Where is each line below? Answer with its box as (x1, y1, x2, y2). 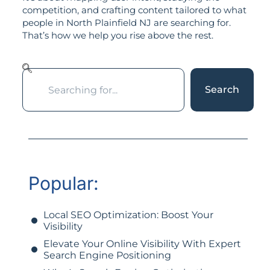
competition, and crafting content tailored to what (22, 4, 246, 16)
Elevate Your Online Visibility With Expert (43, 238, 241, 250)
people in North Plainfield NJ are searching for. (22, 16, 231, 28)
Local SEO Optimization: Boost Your (43, 209, 213, 221)
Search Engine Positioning (43, 250, 171, 262)
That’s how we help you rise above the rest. (22, 29, 213, 41)
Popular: (28, 172, 99, 195)
